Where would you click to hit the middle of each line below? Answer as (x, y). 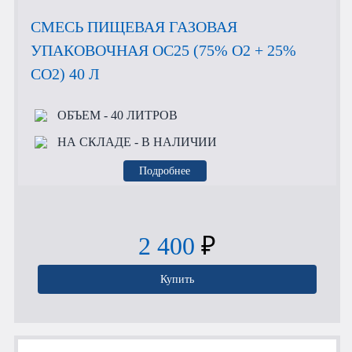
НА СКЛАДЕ (94, 142)
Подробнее (165, 170)
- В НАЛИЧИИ (174, 142)
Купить (177, 279)
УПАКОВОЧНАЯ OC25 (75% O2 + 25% (163, 50)
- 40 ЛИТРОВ (139, 115)
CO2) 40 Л (65, 73)
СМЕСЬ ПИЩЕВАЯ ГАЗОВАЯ (134, 26)
